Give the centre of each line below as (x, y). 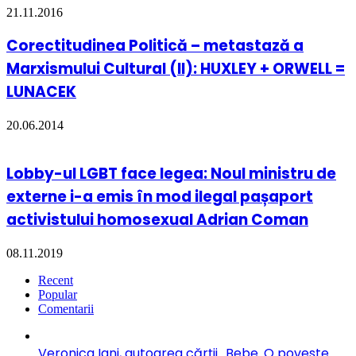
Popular (58, 294)
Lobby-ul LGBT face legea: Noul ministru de (171, 173)
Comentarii (66, 308)
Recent (56, 280)
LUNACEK (41, 92)
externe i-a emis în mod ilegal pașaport (160, 196)
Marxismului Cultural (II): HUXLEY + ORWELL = (176, 69)
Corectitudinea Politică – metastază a (155, 46)
